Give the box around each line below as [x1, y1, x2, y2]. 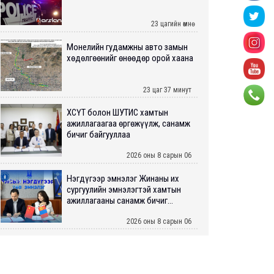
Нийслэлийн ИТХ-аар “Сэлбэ [67, 239, 169, 250]
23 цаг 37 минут [143, 85, 191, 94]
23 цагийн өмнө [151, 20, 191, 29]
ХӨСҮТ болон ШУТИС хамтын [67, 107, 168, 119]
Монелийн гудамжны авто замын [67, 41, 188, 53]
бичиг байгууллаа [67, 129, 130, 141]
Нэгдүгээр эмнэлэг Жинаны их [67, 172, 179, 184]
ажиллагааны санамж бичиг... [67, 194, 173, 206]
